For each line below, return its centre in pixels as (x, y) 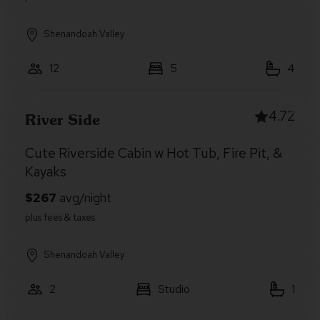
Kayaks (46, 172)
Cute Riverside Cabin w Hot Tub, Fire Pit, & (154, 153)
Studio (174, 289)
